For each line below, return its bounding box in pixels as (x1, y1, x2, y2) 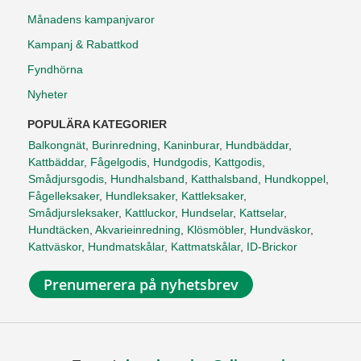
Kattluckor (125, 206, 175, 220)
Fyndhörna (27, 63, 83, 77)
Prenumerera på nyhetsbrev (44, 275, 239, 295)
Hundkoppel (264, 172, 326, 186)
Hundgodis (153, 156, 208, 169)
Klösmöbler (187, 223, 243, 237)
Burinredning (92, 139, 157, 152)
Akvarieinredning (95, 223, 180, 237)
